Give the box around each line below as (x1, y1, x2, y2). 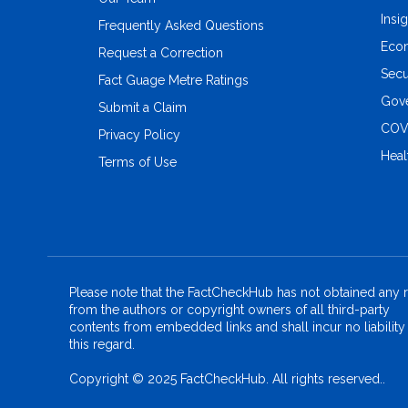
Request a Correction (98, 46, 223, 61)
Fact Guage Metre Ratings (98, 73, 249, 88)
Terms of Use (98, 155, 177, 170)
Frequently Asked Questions (98, 18, 264, 34)
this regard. (69, 337, 135, 352)
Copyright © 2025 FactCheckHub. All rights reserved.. (69, 372, 385, 387)
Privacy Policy (98, 127, 180, 143)
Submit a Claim (98, 100, 187, 116)
